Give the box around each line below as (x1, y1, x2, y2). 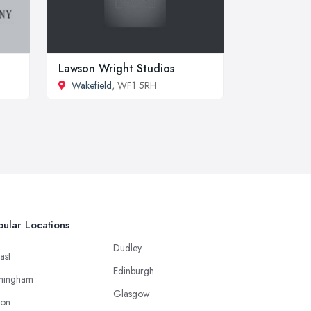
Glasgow (113, 286, 150, 301)
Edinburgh (113, 263, 154, 278)
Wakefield (72, 78, 112, 92)
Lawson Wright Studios (58, 60, 174, 76)
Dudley (113, 240, 142, 255)
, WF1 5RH (112, 78, 157, 92)
